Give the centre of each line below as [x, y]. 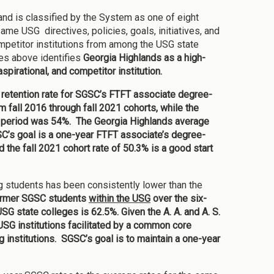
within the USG [120, 199]
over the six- [179, 199]
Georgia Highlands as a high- [144, 58]
